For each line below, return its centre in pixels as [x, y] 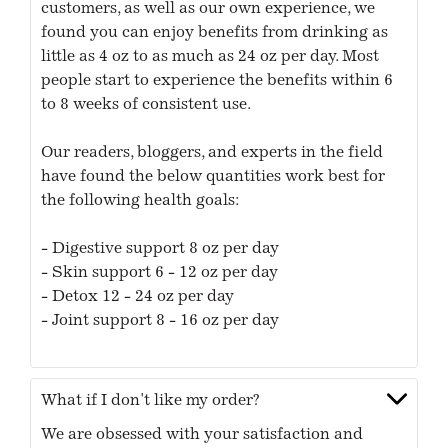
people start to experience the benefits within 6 [217, 81]
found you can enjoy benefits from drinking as [215, 33]
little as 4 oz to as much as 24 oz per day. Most [210, 57]
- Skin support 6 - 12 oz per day [160, 273]
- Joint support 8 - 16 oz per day [160, 321]
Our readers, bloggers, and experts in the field [212, 153]
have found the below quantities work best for [213, 177]
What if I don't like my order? [150, 401]
